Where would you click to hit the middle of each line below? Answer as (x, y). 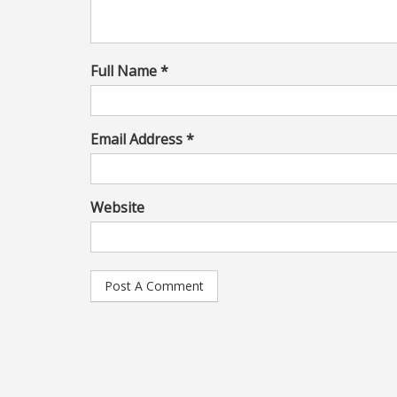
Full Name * (129, 70)
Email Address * (142, 139)
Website (117, 207)
